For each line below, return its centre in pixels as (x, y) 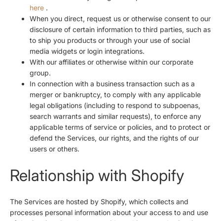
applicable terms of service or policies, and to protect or (120, 127)
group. (40, 73)
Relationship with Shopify (97, 175)
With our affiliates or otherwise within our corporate (111, 62)
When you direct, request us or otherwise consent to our (120, 18)
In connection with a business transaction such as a (112, 83)
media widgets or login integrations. (87, 51)
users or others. (55, 148)
